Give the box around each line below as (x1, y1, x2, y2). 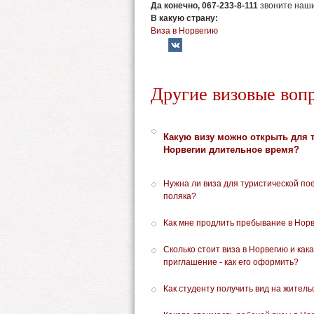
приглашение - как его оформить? (163, 257, 299, 267)
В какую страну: (151, 13, 220, 23)
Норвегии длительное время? (163, 144, 299, 155)
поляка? (163, 191, 196, 201)
